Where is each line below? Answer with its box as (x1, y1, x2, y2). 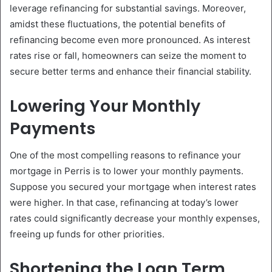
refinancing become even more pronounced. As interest (10, 33, 250, 46)
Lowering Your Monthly (10, 94, 200, 117)
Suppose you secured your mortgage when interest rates (10, 181, 256, 193)
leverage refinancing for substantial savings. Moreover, (10, 2, 246, 14)
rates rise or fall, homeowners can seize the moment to (10, 49, 246, 61)
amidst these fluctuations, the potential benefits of (10, 18, 225, 30)
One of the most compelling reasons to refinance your (10, 149, 241, 161)
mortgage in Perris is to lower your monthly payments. (10, 165, 243, 177)
